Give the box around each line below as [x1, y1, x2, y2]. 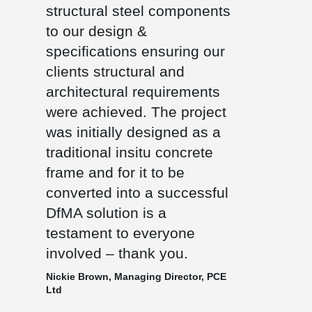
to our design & [45, 23, 147, 39]
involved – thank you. [45, 245, 188, 261]
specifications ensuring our [45, 43, 225, 59]
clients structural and [45, 63, 185, 79]
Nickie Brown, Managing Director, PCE [45, 271, 226, 282]
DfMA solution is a [45, 205, 166, 221]
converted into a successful [45, 185, 228, 201]
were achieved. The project [45, 104, 226, 120]
